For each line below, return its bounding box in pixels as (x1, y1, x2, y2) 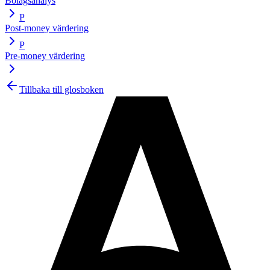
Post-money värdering (5, 22, 89, 33)
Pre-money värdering (5, 50, 85, 61)
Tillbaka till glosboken (19, 84, 104, 95)
